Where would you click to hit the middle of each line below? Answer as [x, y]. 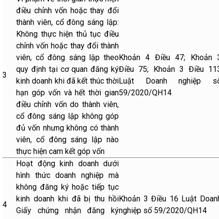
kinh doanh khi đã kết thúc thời [67, 81]
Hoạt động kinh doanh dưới [67, 164]
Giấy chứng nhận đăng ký [67, 210]
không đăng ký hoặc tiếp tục [67, 187]
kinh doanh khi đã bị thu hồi [67, 199]
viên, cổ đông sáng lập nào [67, 140]
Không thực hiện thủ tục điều [67, 34]
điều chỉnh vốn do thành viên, [67, 104]
